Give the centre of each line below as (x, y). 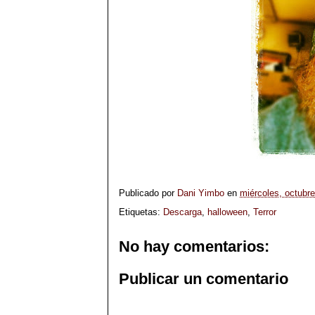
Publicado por (148, 193)
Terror (265, 212)
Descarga (182, 212)
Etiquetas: (141, 212)
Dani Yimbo (201, 193)
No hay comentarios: (194, 246)
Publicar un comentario (204, 278)
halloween (227, 212)
